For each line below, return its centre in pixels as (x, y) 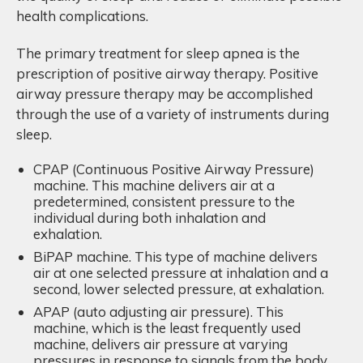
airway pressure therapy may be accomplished (164, 93)
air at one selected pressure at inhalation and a (181, 273)
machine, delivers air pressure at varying (160, 344)
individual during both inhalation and (149, 217)
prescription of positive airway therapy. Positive (167, 73)
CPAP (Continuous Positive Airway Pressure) (174, 169)
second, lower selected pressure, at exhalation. (179, 289)
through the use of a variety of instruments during (173, 113)
